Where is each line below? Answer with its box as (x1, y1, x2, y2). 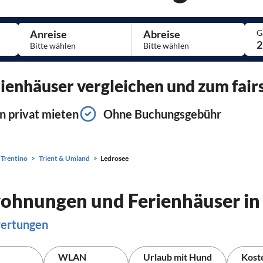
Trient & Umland (39, 154, 90, 163)
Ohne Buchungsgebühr (103, 107, 221, 121)
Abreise (143, 28, 180, 41)
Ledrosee (100, 154, 129, 163)
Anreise (29, 28, 67, 41)
